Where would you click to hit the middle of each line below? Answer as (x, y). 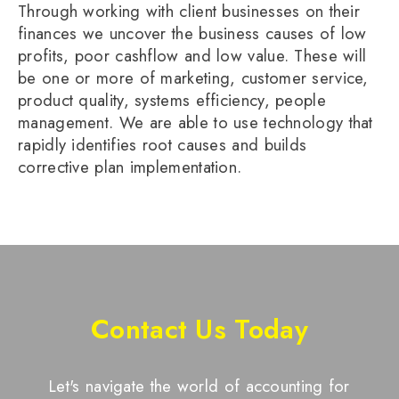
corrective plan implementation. (130, 167)
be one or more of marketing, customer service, (193, 77)
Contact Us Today (199, 329)
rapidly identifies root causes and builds (163, 144)
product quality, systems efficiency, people (172, 100)
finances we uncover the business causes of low (192, 33)
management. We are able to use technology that (195, 122)
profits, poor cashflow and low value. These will (192, 55)
